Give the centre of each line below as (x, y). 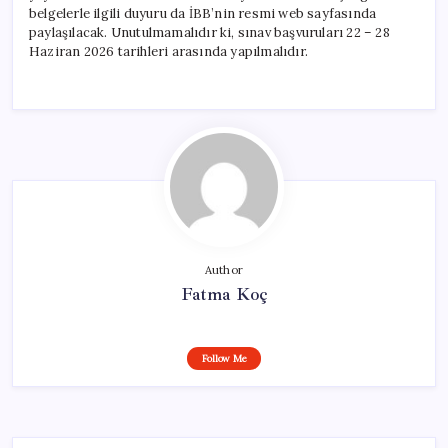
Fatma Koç (224, 293)
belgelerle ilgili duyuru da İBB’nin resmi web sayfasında (203, 13)
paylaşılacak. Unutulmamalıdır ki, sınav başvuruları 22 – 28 (209, 32)
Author (224, 269)
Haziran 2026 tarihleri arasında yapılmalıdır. (168, 51)
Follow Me (224, 358)
